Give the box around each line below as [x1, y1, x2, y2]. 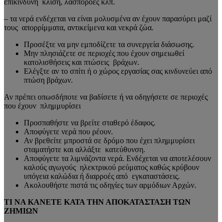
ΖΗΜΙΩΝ [4, 206, 40, 215]
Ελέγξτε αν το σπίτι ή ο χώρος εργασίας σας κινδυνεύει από [24, 66, 212, 75]
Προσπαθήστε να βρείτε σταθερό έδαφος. [24, 118, 156, 127]
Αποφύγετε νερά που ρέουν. [24, 127, 113, 136]
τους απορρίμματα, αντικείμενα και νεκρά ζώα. [4, 23, 154, 32]
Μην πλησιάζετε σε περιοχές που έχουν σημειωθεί [24, 49, 184, 57]
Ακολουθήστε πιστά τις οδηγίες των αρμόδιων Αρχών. [24, 180, 196, 189]
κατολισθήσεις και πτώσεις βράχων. [24, 57, 139, 66]
